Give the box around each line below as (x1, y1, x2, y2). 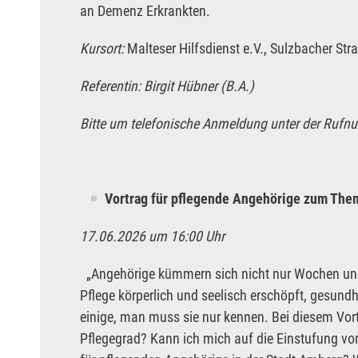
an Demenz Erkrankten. (80, 2, 210, 20)
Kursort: (80, 40, 127, 58)
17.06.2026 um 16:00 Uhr (80, 228, 228, 245)
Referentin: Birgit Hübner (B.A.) (80, 78, 254, 95)
